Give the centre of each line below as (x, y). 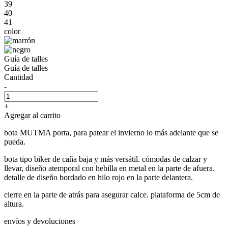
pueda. (15, 141)
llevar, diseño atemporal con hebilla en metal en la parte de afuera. (109, 168)
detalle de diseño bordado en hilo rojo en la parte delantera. (98, 177)
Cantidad (19, 77)
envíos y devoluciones (40, 221)
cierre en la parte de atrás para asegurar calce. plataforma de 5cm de (112, 194)
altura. (14, 204)
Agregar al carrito (32, 115)
